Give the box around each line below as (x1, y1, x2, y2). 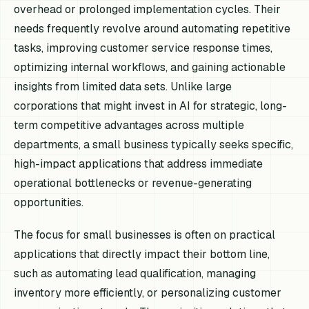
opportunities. (14, 195, 84, 210)
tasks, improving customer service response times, (14, 40, 273, 55)
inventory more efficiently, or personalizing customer (14, 286, 282, 301)
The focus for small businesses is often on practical (14, 228, 276, 243)
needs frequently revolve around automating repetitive (14, 21, 291, 36)
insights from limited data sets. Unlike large (14, 79, 232, 94)
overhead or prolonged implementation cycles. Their (14, 1, 281, 17)
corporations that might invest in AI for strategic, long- (14, 98, 288, 113)
